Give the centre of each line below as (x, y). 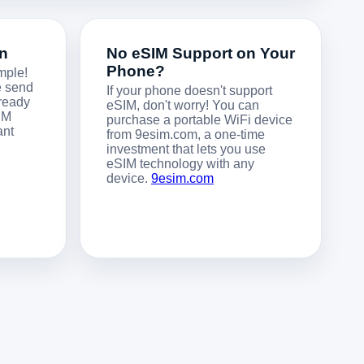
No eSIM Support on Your (201, 53)
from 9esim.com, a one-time (186, 135)
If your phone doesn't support (189, 91)
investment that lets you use (186, 149)
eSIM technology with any (180, 164)
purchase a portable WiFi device (199, 120)
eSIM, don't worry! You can (183, 106)
